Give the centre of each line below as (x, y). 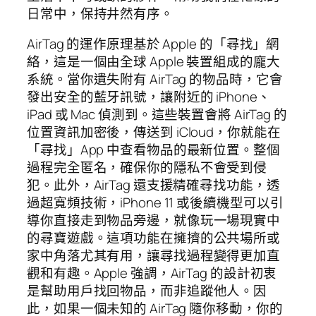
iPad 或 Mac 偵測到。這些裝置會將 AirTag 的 (157, 115)
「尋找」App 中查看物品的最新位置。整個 (153, 150)
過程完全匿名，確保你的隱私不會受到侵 (147, 168)
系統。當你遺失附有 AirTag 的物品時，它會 (155, 79)
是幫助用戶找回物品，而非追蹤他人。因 (147, 291)
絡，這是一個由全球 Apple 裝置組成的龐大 (153, 62)
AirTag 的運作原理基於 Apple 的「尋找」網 (153, 44)
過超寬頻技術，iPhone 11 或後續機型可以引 (155, 203)
